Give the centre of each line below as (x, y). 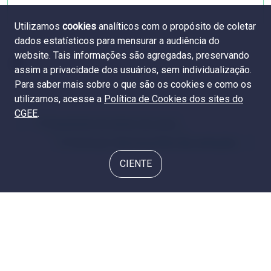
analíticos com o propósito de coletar (176, 26)
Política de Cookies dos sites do (174, 99)
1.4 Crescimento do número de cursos (105, 124)
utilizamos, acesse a (59, 99)
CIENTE (135, 164)
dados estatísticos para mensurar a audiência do (117, 41)
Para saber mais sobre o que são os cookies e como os (133, 84)
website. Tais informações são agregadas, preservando (132, 55)
